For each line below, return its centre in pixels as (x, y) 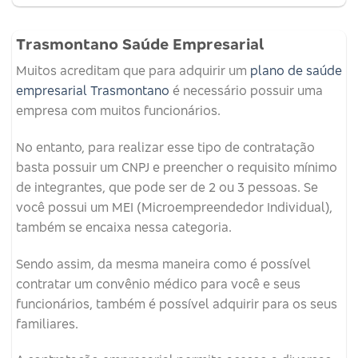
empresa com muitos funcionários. (118, 111)
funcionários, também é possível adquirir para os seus (177, 303)
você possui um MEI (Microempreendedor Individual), (174, 207)
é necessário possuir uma (248, 91)
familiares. (47, 323)
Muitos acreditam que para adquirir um (131, 71)
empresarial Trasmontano (94, 91)
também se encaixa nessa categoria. (124, 227)
